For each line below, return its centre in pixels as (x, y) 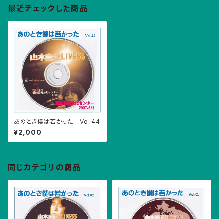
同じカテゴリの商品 (44, 167)
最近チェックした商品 (48, 8)
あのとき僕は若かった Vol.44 (57, 121)
